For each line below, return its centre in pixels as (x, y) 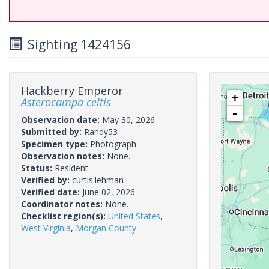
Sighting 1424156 (76, 44)
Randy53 (101, 132)
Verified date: (52, 192)
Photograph (113, 144)
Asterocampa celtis (66, 102)
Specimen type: (56, 144)
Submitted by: (53, 132)
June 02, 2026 (109, 192)
